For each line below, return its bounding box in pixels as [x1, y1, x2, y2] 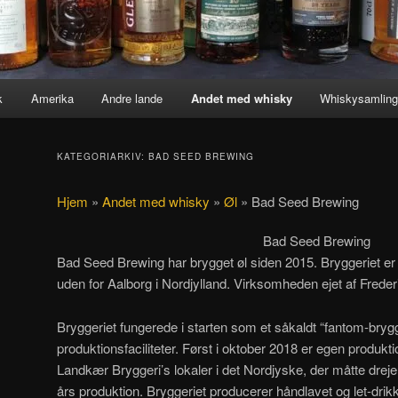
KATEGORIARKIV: [57, 150, 148, 163]
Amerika [30, 90, 74, 107]
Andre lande [101, 90, 163, 107]
